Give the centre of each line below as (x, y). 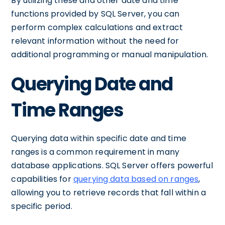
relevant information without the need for (95, 41)
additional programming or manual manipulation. (110, 54)
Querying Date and (92, 84)
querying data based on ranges (136, 179)
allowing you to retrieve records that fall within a (109, 193)
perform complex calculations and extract (97, 27)
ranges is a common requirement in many (95, 152)
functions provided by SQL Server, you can (95, 14)
